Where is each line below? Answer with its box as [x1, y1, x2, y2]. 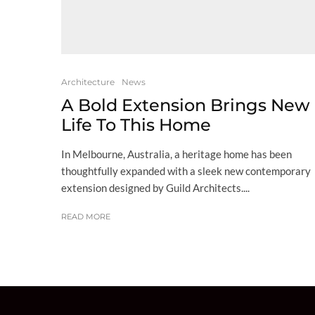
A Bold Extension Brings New [61, 94, 310, 115]
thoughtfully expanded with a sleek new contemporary [61, 164, 311, 177]
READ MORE [61, 211, 110, 221]
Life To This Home [61, 114, 211, 135]
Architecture [61, 76, 115, 87]
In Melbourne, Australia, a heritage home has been [61, 147, 292, 160]
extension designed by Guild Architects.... [61, 181, 250, 194]
